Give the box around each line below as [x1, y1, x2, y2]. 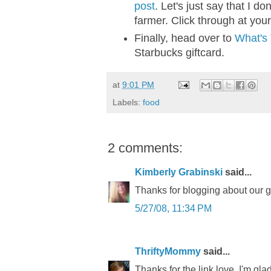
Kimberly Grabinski [135, 166, 223, 177]
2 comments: [108, 140, 183, 155]
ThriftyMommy [135, 246, 201, 256]
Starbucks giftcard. [134, 46, 224, 59]
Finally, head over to [134, 31, 235, 44]
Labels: [113, 97, 143, 107]
